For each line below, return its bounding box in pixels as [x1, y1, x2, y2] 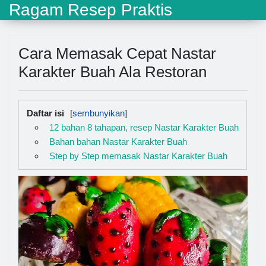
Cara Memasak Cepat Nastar [18, 45, 216, 62]
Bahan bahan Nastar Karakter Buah [49, 137, 187, 147]
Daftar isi [27, 108, 64, 118]
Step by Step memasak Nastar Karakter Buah [49, 151, 227, 161]
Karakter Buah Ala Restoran [18, 63, 207, 81]
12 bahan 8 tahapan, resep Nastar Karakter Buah [49, 122, 239, 132]
